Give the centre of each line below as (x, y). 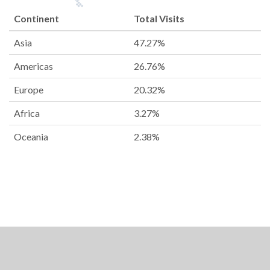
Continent (36, 18)
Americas (33, 66)
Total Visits (159, 18)
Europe (29, 89)
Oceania (31, 136)
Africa (27, 113)
